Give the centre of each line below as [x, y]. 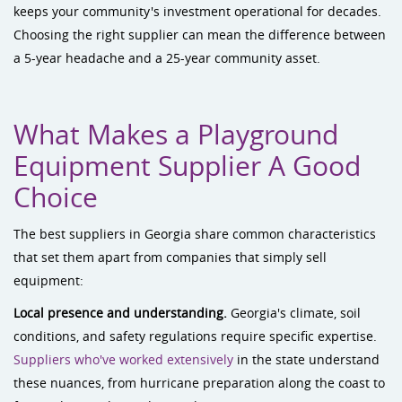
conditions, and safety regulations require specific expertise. [195, 336]
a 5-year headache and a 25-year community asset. [167, 58]
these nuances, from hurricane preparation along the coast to [199, 383]
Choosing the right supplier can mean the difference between [200, 35]
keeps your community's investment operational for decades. [197, 11]
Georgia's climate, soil [294, 313]
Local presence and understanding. [120, 313]
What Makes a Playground [176, 135]
